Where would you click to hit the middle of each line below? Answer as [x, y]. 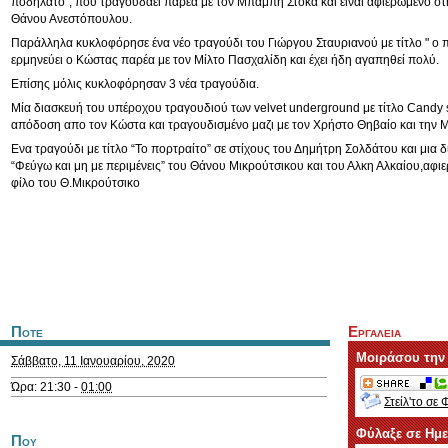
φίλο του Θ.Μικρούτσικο [75, 183]
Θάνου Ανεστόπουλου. [71, 19]
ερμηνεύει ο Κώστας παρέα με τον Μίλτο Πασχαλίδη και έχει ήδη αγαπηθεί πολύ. [225, 60]
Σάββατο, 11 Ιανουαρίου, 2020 [93, 361]
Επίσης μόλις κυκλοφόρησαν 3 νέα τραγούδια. [135, 84]
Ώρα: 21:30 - [46, 387]
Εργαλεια [374, 332]
